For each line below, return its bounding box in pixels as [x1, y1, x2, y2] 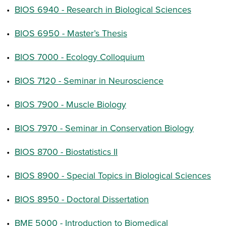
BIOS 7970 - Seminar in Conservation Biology [15, 122, 194, 134]
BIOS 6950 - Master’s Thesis [15, 27, 127, 39]
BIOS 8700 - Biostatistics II [15, 145, 118, 158]
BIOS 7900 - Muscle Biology [15, 98, 126, 110]
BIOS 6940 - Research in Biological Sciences [15, 3, 191, 16]
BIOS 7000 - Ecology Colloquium [15, 50, 145, 63]
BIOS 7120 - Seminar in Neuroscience [15, 74, 163, 87]
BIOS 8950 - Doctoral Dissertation [15, 193, 149, 205]
